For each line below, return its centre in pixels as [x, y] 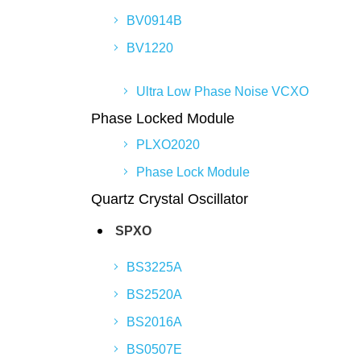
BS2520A [154, 295]
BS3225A [154, 267]
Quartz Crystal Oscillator [170, 199]
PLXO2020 [168, 145]
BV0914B [154, 21]
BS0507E [154, 349]
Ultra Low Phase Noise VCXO [222, 91]
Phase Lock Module [193, 172]
